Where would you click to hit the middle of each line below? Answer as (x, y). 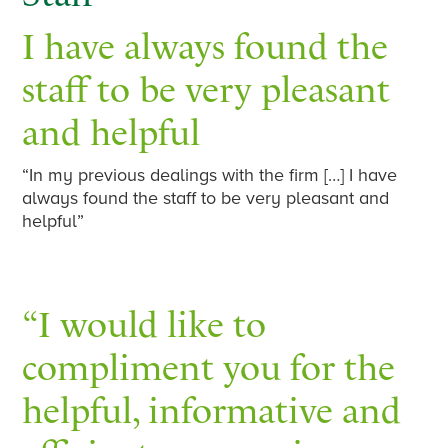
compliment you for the (209, 368)
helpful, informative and (212, 411)
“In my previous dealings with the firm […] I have (210, 175)
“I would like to (144, 325)
